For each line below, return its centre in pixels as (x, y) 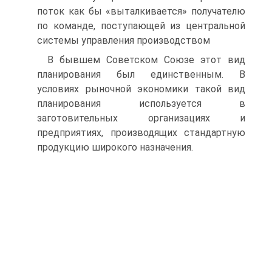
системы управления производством (124, 40)
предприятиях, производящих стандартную (141, 133)
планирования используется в (141, 104)
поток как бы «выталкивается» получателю (141, 11)
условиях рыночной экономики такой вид (141, 89)
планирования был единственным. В (141, 74)
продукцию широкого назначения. (115, 147)
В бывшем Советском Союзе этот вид (146, 60)
